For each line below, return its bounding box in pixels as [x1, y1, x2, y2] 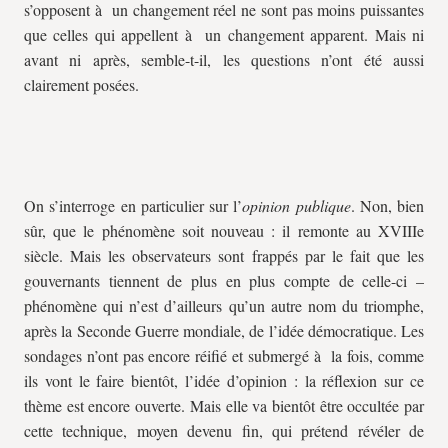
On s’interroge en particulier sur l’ [24, 195, 243, 216]
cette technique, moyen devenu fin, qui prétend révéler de [24, 420, 424, 441]
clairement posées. [24, 74, 139, 95]
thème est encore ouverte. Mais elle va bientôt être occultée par [24, 395, 424, 416]
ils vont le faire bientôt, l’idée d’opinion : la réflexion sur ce [24, 370, 424, 391]
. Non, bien [350, 195, 424, 216]
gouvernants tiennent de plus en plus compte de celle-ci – [24, 270, 424, 291]
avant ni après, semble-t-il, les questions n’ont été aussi [24, 49, 424, 70]
